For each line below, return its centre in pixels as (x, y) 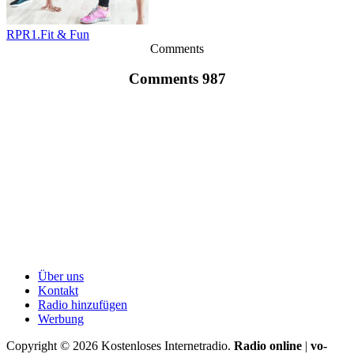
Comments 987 (177, 79)
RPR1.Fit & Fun (48, 34)
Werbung (61, 319)
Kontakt (58, 291)
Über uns (61, 277)
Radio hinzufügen (83, 305)
